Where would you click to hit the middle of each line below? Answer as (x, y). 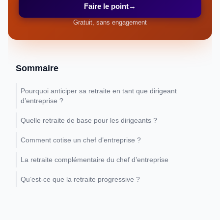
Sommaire (37, 68)
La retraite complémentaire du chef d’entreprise (95, 160)
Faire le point (106, 6)
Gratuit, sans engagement (110, 22)
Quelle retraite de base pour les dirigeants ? (89, 120)
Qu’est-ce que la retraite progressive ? (80, 179)
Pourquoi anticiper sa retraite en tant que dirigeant (99, 91)
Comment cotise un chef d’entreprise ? (81, 140)
